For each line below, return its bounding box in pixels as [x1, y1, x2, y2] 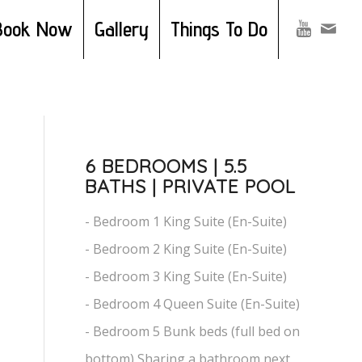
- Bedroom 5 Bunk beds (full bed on [85, 322, 301, 340]
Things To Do [170, 16, 268, 41]
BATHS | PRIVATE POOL [85, 175, 297, 198]
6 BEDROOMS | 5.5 [85, 154, 248, 178]
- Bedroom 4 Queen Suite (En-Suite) [85, 294, 301, 313]
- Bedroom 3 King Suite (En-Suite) [85, 267, 288, 285]
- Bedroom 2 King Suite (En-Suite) [85, 239, 288, 258]
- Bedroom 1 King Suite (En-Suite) [85, 212, 288, 230]
